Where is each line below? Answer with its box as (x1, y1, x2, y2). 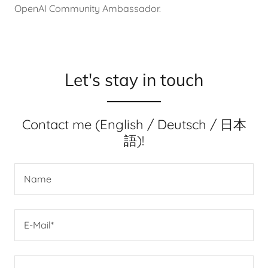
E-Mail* (24, 218, 54, 231)
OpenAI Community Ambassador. (14, 2, 163, 14)
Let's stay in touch (65, 69, 203, 90)
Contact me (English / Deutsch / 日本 (22, 115, 246, 133)
